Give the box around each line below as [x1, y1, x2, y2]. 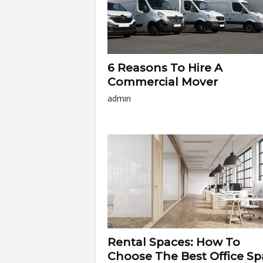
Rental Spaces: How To [107, 235, 240, 249]
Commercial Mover [107, 75, 218, 89]
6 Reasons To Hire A [107, 61, 222, 75]
